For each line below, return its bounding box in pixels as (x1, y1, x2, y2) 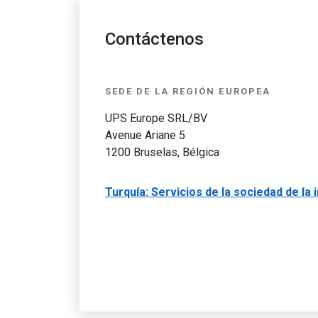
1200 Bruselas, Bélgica (105, 146, 219, 159)
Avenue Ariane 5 (105, 128, 185, 142)
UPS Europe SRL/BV (105, 111, 207, 125)
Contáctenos (105, 29, 204, 49)
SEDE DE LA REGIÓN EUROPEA (105, 86, 271, 97)
